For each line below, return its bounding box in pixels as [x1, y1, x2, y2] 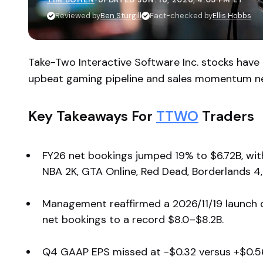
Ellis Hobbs [213, 11, 251, 21]
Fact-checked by [150, 11, 213, 21]
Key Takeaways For [28, 107, 156, 125]
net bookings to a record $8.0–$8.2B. [42, 213, 224, 227]
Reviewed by [55, 11, 100, 21]
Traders [198, 107, 254, 125]
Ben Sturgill [100, 11, 141, 21]
